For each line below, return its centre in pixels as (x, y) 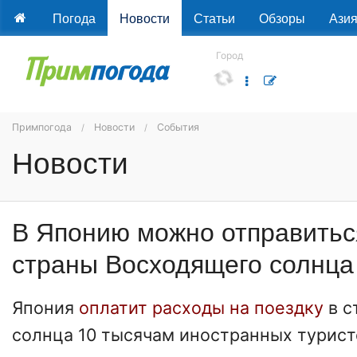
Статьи (214, 18)
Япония (43, 308)
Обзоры (282, 18)
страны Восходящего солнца (183, 263)
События (178, 127)
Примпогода (42, 127)
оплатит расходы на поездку (201, 308)
